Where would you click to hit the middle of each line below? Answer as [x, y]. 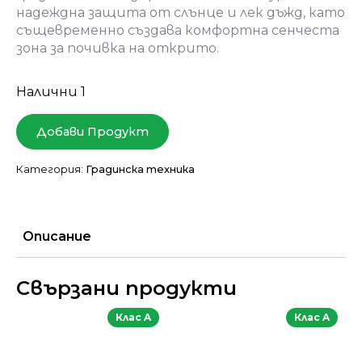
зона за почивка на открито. [118, 48]
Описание [57, 236]
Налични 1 [51, 92]
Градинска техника [140, 169]
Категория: [51, 169]
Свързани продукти [126, 288]
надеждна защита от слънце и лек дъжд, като [181, 13]
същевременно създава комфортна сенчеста [178, 30]
